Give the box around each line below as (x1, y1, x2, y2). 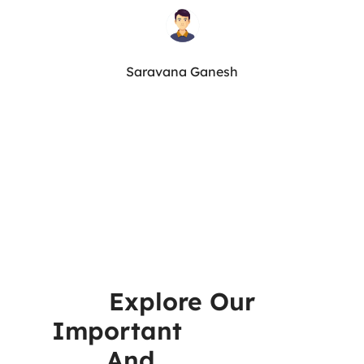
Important (51, 315, 182, 346)
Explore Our (109, 286, 255, 317)
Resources (181, 315, 313, 346)
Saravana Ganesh (126, 63, 238, 80)
